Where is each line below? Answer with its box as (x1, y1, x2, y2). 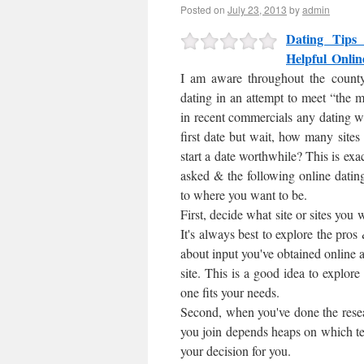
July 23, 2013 (227, 2, 287, 16)
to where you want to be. (180, 186, 307, 203)
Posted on (180, 2, 225, 16)
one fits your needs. (180, 284, 279, 301)
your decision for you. (180, 342, 291, 359)
